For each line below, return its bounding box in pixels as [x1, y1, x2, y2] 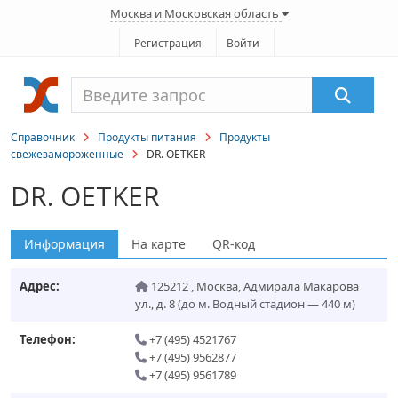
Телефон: [20, 331, 76, 347]
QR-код [212, 235, 255, 252]
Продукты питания [98, 130, 196, 145]
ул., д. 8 [135, 296, 175, 312]
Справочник [11, 130, 75, 145]
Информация [24, 235, 105, 252]
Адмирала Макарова [243, 278, 359, 294]
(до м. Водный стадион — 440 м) [178, 296, 355, 312]
